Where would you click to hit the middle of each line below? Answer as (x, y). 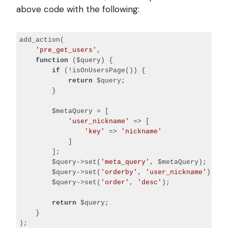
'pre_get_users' (66, 50)
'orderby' (119, 173)
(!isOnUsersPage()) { (103, 71)
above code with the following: (78, 9)
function (52, 61)
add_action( (42, 40)
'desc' (150, 183)
